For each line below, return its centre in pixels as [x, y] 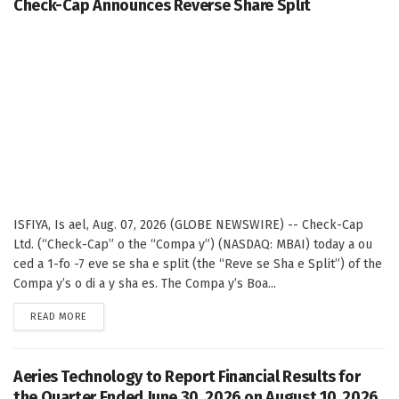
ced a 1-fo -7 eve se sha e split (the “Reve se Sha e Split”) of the [198, 264]
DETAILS [104, 315]
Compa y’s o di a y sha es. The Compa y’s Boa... [145, 283]
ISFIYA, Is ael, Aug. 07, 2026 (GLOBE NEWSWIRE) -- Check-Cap [188, 224]
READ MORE [59, 316]
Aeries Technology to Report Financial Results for [187, 376]
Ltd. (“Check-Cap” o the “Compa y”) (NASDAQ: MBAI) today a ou [193, 244]
